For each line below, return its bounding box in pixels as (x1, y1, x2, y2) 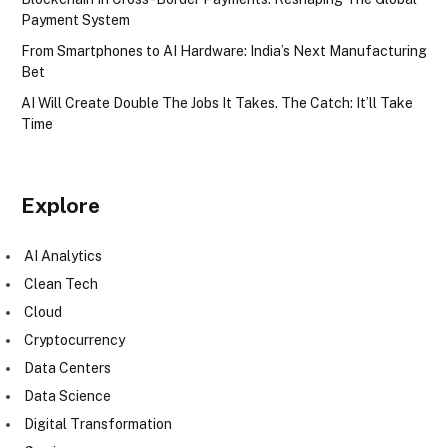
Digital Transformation (24, 416, 172, 433)
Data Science (24, 388, 111, 405)
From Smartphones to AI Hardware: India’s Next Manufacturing (21, 43, 427, 60)
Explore (21, 193, 100, 219)
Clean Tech (24, 276, 98, 293)
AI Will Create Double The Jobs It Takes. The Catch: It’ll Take (21, 95, 413, 112)
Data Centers (24, 360, 111, 377)
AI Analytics (24, 248, 102, 265)
